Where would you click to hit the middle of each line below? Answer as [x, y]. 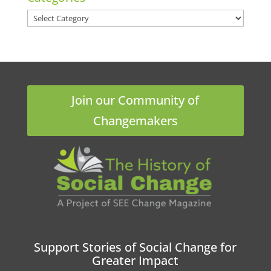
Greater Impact [135, 261]
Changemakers [135, 121]
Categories [51, 17]
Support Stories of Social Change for [135, 247]
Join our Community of [135, 100]
